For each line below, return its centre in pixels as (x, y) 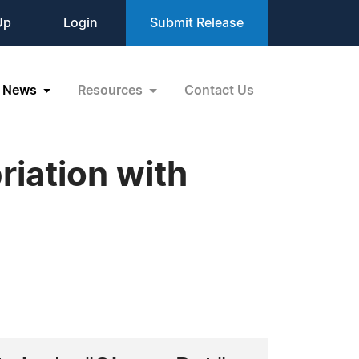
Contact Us (219, 90)
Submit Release (197, 23)
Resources (112, 90)
